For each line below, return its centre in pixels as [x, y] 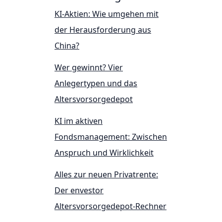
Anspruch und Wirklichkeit [104, 153]
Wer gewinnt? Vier [89, 68]
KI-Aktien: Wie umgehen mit [107, 14]
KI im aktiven [79, 121]
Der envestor [79, 191]
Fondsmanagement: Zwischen [111, 137]
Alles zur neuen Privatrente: [106, 175]
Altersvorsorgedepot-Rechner [111, 206]
